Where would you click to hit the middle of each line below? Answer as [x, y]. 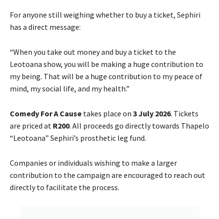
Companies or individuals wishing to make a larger [93, 163]
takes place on [107, 113]
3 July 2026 [152, 113]
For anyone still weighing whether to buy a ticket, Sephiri [105, 14]
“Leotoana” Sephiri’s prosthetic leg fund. [78, 138]
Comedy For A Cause [46, 113]
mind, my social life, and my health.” [70, 88]
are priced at [31, 125]
